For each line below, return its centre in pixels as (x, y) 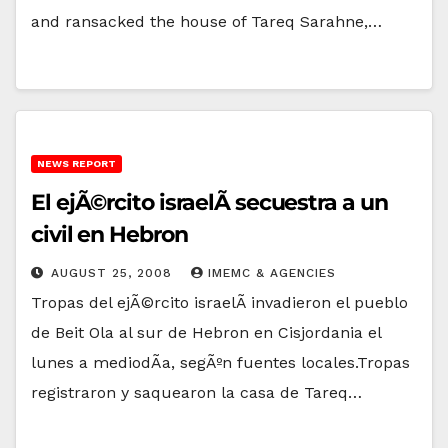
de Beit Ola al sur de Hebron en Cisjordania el (206, 332)
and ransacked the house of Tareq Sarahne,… (206, 21)
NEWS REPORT (76, 163)
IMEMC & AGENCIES (272, 272)
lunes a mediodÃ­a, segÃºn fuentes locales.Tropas (220, 362)
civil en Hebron (109, 234)
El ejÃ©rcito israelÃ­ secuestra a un (209, 202)
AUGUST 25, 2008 (114, 272)
